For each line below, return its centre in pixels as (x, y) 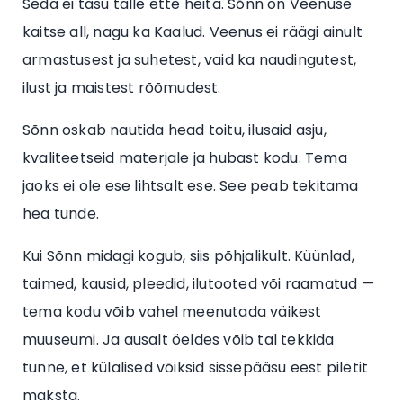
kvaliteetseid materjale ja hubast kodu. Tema (185, 157)
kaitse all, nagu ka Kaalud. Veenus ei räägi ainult (193, 31)
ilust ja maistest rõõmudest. (122, 87)
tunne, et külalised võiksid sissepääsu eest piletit (196, 367)
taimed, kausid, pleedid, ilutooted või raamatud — (198, 283)
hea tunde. (61, 213)
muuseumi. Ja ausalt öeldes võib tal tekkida (179, 339)
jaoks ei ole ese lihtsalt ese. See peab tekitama (191, 185)
